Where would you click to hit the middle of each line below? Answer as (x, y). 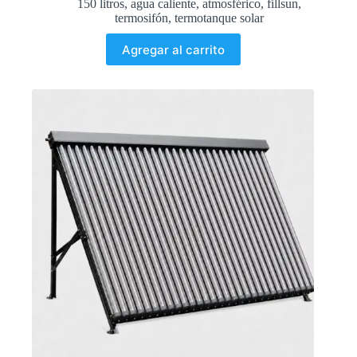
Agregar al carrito (173, 49)
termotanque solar (219, 18)
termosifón (141, 18)
